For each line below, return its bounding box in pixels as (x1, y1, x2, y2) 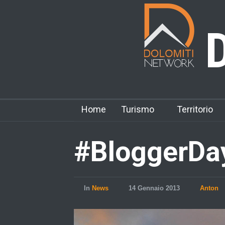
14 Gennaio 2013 (129, 184, 180, 192)
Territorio (177, 104, 213, 115)
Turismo (121, 104, 154, 115)
